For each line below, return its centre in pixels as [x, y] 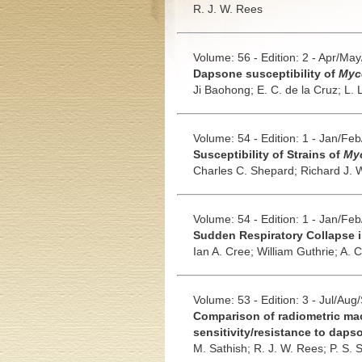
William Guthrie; [298, 251]
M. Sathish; [223, 348]
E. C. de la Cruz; [300, 89]
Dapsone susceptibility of [265, 73]
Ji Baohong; [225, 89]
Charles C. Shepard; [246, 170]
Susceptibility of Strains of [268, 154]
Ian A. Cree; [225, 251]
